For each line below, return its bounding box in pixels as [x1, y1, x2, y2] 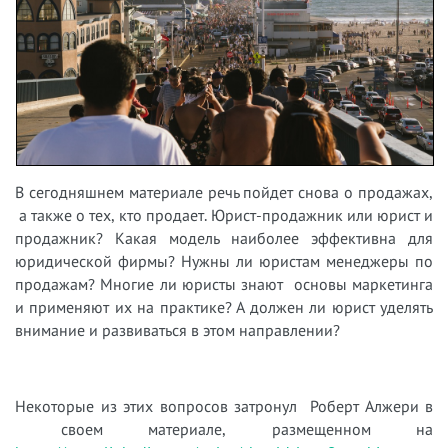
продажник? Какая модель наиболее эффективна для [15, 228, 433, 249]
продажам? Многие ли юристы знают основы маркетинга [15, 274, 433, 295]
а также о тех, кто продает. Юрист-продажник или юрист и [15, 205, 433, 226]
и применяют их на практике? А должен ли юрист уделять [15, 297, 433, 318]
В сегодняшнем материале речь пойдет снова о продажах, [15, 182, 433, 203]
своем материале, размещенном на [15, 419, 433, 440]
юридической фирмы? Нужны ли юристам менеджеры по [15, 251, 433, 272]
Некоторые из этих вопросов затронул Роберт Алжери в [15, 396, 433, 417]
